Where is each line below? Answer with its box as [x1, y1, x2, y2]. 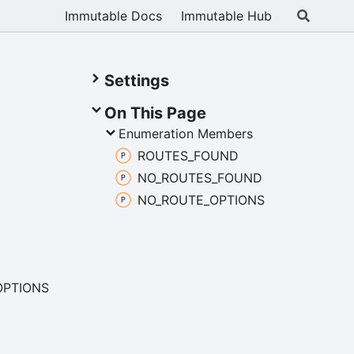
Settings [104, 71, 169, 90]
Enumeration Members [118, 126, 253, 141]
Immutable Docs [65, 8, 162, 24]
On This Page [104, 104, 206, 122]
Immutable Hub [181, 8, 272, 24]
